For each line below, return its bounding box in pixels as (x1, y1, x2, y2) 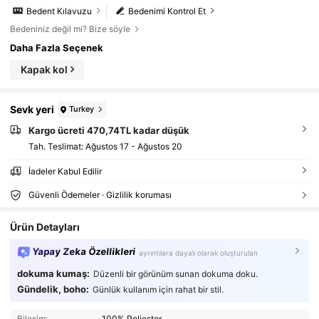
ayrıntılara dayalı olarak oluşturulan (139, 248, 258, 257)
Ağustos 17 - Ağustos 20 (85, 140, 182, 152)
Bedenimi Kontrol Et (128, 5, 206, 16)
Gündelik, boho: (16, 283, 89, 295)
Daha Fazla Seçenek (10, 42, 104, 54)
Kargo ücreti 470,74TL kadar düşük (28, 124, 189, 136)
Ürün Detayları (10, 221, 80, 233)
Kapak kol (21, 63, 68, 75)
